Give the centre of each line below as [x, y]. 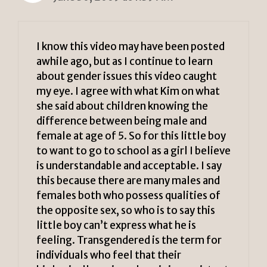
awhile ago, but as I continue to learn [125, 62]
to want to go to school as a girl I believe [133, 151]
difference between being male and [122, 121]
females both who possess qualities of [128, 196]
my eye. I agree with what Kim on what [128, 91]
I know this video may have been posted [131, 47]
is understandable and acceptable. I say [129, 166]
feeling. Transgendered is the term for [129, 240]
